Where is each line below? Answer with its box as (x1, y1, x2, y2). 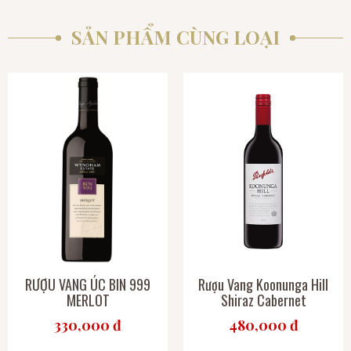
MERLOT (66, 290, 110, 310)
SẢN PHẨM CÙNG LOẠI (71, 24, 280, 49)
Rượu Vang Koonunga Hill (198, 274, 328, 295)
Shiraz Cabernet (220, 290, 306, 310)
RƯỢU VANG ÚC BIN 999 (25, 274, 150, 295)
